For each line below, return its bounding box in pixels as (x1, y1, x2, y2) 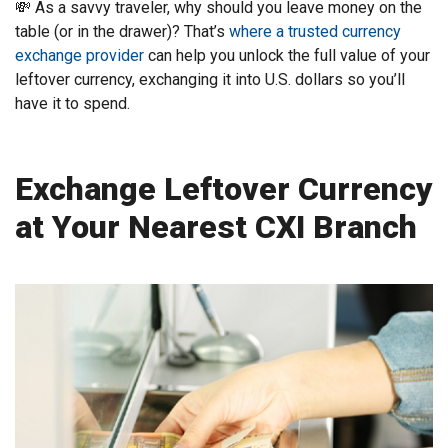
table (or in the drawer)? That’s (15, 22, 229, 42)
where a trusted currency (229, 22, 401, 42)
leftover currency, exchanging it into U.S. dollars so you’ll (15, 70, 405, 90)
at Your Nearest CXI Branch (15, 208, 417, 247)
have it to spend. (15, 94, 130, 114)
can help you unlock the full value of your (144, 46, 430, 66)
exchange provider (15, 46, 144, 66)
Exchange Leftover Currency (15, 170, 433, 209)
